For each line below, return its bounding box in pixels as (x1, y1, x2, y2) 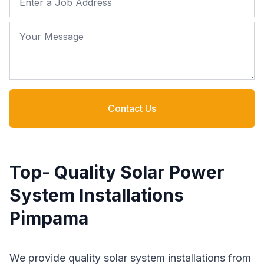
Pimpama (9, 207, 88, 229)
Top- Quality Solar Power (9, 161, 225, 183)
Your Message (9, 24, 79, 37)
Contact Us (108, 103, 156, 114)
